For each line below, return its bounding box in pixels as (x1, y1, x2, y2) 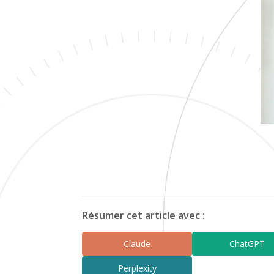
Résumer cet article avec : (82, 208, 206, 222)
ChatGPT (229, 238, 265, 250)
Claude (124, 238, 151, 250)
